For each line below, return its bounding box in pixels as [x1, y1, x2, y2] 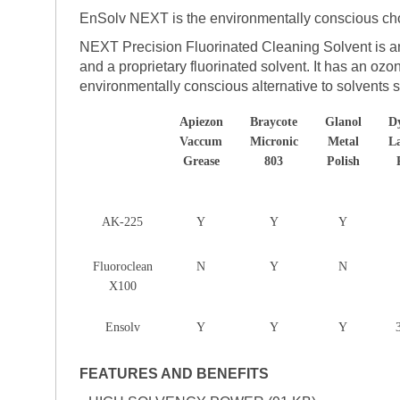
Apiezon [179, 114, 223, 129]
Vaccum [179, 134, 223, 148]
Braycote [250, 114, 298, 129]
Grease [182, 154, 220, 168]
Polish [326, 154, 360, 168]
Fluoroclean [92, 259, 153, 273]
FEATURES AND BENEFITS [79, 365, 269, 381]
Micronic [249, 134, 298, 148]
